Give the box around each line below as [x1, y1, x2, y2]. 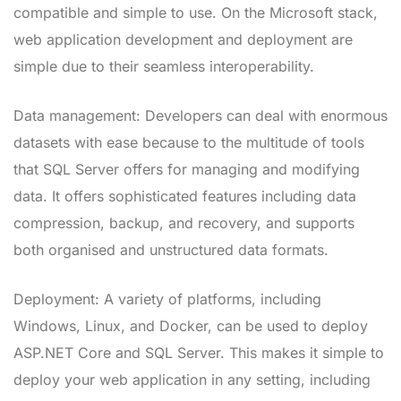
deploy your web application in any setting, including [13, 370, 371, 388]
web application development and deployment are [13, 30, 353, 48]
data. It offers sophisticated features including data [13, 186, 356, 205]
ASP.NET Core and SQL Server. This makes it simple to [13, 343, 384, 362]
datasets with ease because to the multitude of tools [13, 132, 364, 151]
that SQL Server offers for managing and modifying [13, 159, 360, 178]
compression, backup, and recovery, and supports [13, 213, 354, 232]
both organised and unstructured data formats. [13, 240, 328, 259]
